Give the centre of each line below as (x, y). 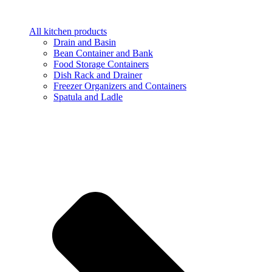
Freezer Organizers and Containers (120, 86)
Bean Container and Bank (103, 53)
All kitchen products (68, 31)
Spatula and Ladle (88, 97)
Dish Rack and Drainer (98, 75)
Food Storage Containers (101, 64)
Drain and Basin (85, 42)
